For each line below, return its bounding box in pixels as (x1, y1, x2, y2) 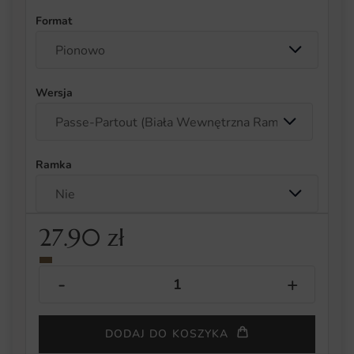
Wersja (36, 85, 73, 100)
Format (36, 13, 72, 28)
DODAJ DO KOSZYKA (104, 326, 229, 342)
